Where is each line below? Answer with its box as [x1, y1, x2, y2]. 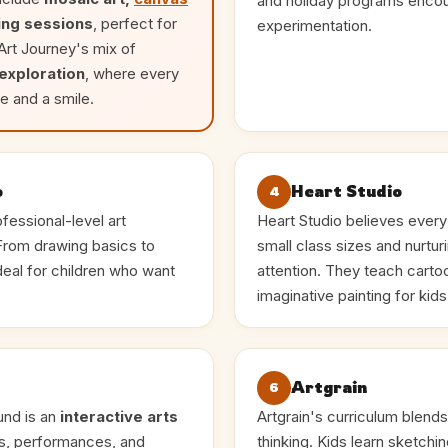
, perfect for [93, 14, 177, 33]
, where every [85, 64, 179, 83]
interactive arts [60, 407, 178, 426]
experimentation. [257, 16, 372, 35]
